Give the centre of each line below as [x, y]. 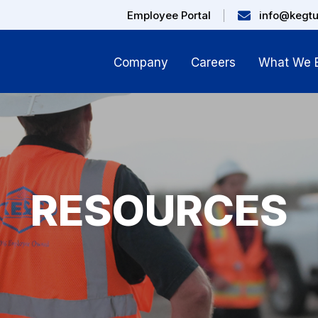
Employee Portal [169, 15]
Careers [213, 62]
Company [141, 62]
